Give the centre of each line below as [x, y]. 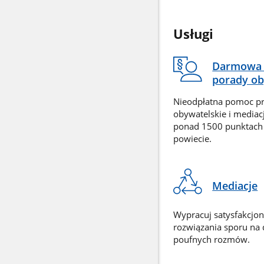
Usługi [193, 34]
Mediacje [235, 185]
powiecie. [192, 139]
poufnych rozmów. [211, 240]
